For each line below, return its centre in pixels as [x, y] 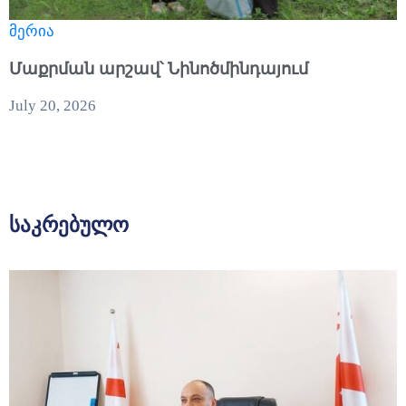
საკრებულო [69, 225]
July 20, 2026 [53, 105]
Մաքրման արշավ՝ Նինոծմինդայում [159, 68]
